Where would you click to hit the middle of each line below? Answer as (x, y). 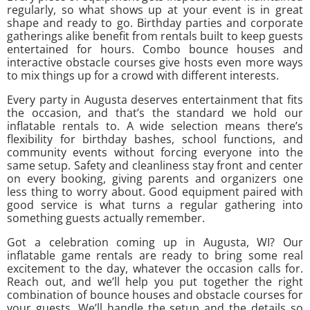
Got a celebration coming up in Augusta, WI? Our (155, 242)
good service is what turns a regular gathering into (155, 204)
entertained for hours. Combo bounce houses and (155, 49)
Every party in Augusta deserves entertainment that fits (155, 99)
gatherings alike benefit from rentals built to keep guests (155, 36)
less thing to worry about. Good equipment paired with (155, 191)
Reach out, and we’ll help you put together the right (155, 281)
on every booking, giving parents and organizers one (155, 178)
